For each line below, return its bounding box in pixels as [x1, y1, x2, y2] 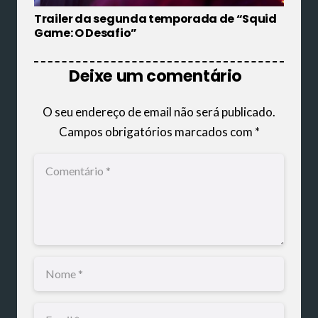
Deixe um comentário [69, 64, 246, 87]
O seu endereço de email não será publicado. [43, 104, 275, 119]
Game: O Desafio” [34, 24, 137, 41]
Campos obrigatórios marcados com [58, 124, 255, 139]
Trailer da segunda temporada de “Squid [34, 10, 277, 27]
